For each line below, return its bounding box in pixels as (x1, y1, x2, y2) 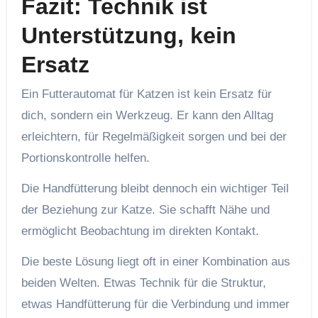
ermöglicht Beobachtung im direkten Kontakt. (21, 224, 259, 238)
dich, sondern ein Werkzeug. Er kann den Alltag (21, 109, 273, 123)
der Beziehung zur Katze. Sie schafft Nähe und (21, 203, 270, 217)
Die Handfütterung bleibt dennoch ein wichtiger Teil (21, 182, 289, 196)
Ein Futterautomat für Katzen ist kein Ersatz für (21, 87, 272, 102)
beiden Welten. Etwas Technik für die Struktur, (21, 276, 266, 290)
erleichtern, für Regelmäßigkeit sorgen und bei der (21, 130, 287, 144)
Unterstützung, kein (21, 22, 236, 48)
